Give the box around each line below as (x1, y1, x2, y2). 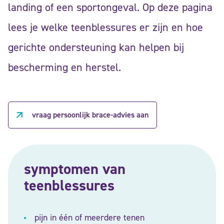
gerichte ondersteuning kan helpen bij (8, 40, 184, 54)
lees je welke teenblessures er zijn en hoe (8, 20, 203, 34)
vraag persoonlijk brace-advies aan (32, 109, 149, 120)
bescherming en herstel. (8, 60, 121, 74)
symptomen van (24, 158, 125, 179)
